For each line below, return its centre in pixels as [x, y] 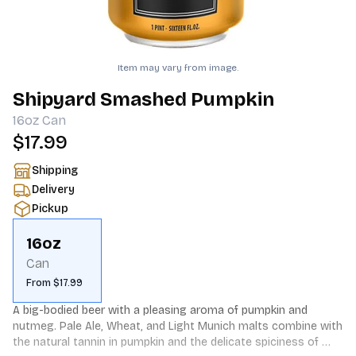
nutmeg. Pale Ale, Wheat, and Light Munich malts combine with [178, 326]
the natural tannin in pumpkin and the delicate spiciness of [166, 342]
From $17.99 [54, 283]
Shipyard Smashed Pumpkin [143, 99]
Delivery [53, 190]
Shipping [55, 170]
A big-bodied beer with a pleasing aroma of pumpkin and [160, 310]
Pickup [50, 209]
